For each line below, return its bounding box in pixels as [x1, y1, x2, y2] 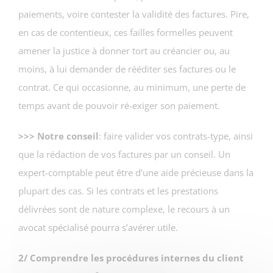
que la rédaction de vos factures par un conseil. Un [18, 147, 230, 160]
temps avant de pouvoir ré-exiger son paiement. [18, 99, 220, 112]
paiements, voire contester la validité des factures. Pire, [18, 7, 249, 20]
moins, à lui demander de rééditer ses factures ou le [18, 62, 236, 75]
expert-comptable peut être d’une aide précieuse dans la [18, 166, 253, 179]
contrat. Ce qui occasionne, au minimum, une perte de [18, 80, 246, 93]
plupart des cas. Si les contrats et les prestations [18, 184, 218, 197]
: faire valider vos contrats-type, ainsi [99, 129, 253, 142]
